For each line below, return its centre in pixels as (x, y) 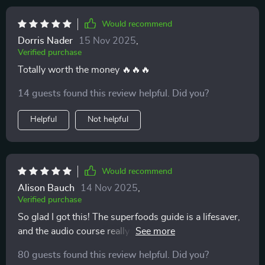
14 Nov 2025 (109, 188)
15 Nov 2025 (107, 41)
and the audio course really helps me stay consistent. (127, 231)
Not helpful (108, 119)
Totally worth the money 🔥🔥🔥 (84, 70)
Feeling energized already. (72, 245)
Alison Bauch (46, 188)
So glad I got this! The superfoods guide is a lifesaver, (129, 217)
